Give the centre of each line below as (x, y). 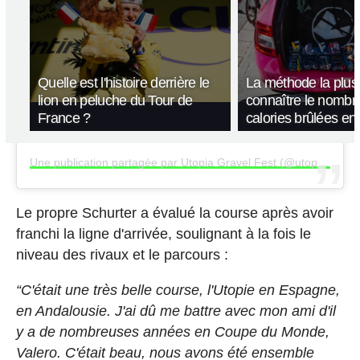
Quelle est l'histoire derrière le (124, 82)
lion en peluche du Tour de (115, 100)
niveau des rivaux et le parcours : (122, 254)
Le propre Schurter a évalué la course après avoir (174, 213)
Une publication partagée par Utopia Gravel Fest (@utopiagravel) (323, 162)
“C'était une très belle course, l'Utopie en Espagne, (178, 290)
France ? (64, 118)
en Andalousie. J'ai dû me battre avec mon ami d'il (176, 311)
